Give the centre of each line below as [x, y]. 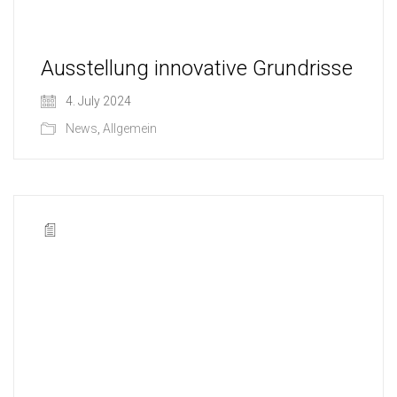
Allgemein [130, 128]
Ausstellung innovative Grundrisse [197, 68]
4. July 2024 [97, 101]
